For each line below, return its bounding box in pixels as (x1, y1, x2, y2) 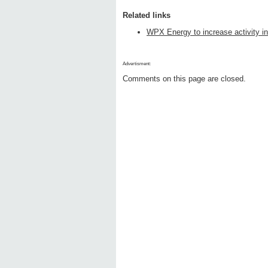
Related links (123, 11, 170, 20)
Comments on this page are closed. (123, 74, 246, 84)
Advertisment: (123, 61, 151, 67)
